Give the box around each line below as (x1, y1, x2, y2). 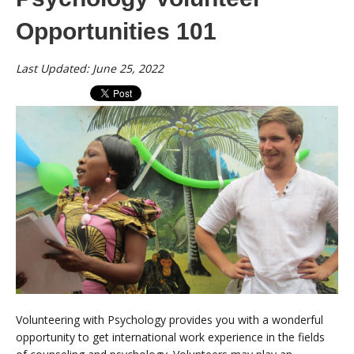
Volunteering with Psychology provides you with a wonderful (16, 311, 323, 327)
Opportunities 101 (16, 17, 217, 44)
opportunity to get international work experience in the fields (16, 329, 325, 345)
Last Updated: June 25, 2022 (16, 60, 164, 76)
